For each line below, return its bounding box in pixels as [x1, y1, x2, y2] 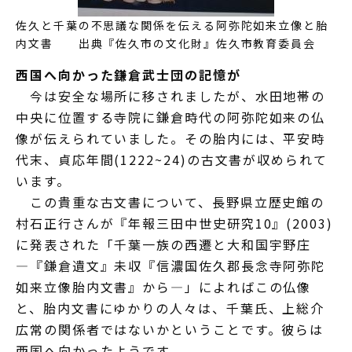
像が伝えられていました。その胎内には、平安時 [16, 128, 326, 148]
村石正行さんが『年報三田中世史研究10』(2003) [16, 213, 333, 233]
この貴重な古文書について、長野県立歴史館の [16, 192, 325, 211]
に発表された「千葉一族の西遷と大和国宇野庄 [16, 234, 312, 254]
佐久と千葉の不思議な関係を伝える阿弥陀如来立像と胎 [16, 16, 329, 33]
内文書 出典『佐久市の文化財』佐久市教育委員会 [16, 35, 317, 51]
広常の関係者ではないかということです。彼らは [16, 319, 324, 339]
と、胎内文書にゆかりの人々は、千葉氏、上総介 [16, 298, 325, 317]
